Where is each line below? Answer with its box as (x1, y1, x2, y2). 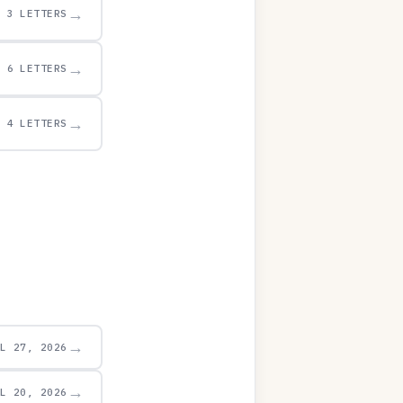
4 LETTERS (6, 117, 67, 130)
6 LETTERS (6, 62, 67, 75)
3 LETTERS (6, 7, 67, 20)
